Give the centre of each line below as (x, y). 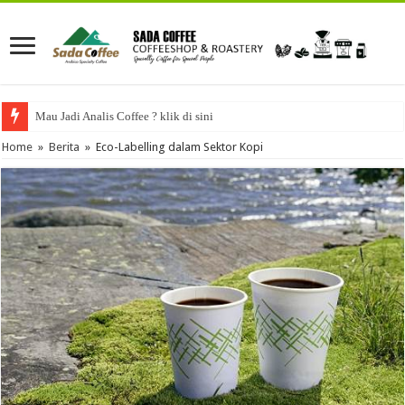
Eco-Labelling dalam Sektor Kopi (180, 147)
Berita (65, 147)
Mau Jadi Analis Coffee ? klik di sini (125, 117)
